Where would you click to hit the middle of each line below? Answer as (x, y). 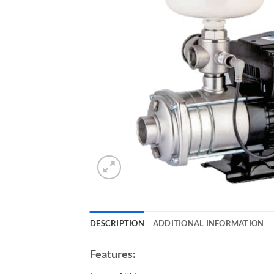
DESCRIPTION (117, 223)
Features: (113, 254)
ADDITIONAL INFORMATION (208, 223)
